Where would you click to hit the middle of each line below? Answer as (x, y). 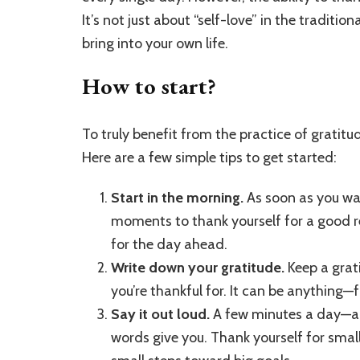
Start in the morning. (177, 197)
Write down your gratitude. (198, 267)
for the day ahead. (169, 244)
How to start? (149, 86)
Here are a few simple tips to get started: (209, 157)
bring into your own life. (155, 43)
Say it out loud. (160, 314)
